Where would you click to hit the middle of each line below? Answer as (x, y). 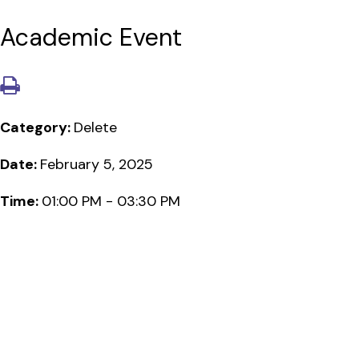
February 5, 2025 (97, 164)
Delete (95, 127)
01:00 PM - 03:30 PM (111, 201)
